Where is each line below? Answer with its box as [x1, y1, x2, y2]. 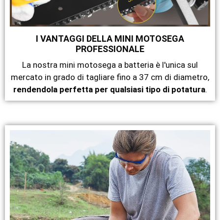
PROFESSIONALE [76, 44, 144, 55]
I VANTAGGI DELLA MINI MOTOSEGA [36, 33, 184, 44]
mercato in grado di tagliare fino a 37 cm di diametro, [11, 72, 209, 82]
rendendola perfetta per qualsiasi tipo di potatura [13, 84, 205, 95]
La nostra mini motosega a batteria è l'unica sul [22, 60, 198, 70]
